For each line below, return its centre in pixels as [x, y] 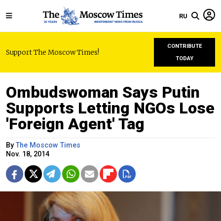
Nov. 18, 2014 [28, 154]
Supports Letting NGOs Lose [110, 108]
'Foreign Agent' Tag [75, 124]
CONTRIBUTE [184, 46]
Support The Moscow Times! [53, 52]
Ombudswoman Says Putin [103, 92]
